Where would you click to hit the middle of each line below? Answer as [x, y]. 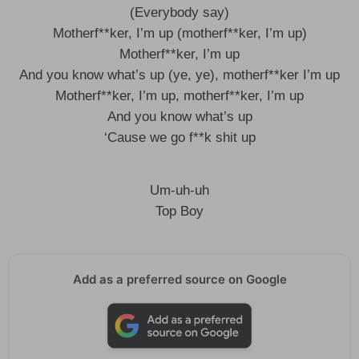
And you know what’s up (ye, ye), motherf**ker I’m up [179, 75]
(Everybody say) [179, 12]
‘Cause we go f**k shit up [179, 137]
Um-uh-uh [179, 190]
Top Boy [179, 211]
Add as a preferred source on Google [179, 279]
